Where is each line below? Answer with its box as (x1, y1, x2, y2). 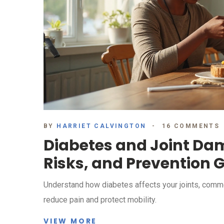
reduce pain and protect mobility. (43, 195, 156, 205)
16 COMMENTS (161, 122, 220, 130)
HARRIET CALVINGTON (56, 122, 146, 130)
